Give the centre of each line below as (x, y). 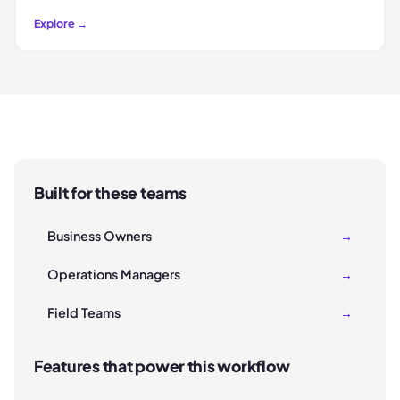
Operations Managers (114, 275)
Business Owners (100, 236)
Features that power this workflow (162, 367)
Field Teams (84, 313)
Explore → (60, 23)
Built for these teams (110, 193)
